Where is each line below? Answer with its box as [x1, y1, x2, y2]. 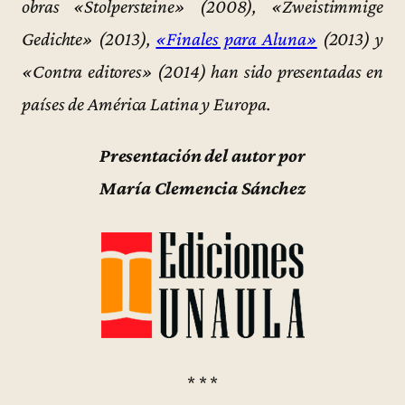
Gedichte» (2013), [22, 27, 156, 50]
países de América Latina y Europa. [22, 92, 271, 115]
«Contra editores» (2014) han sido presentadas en [22, 60, 383, 82]
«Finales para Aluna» [155, 27, 317, 50]
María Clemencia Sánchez [99, 177, 306, 200]
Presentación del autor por [99, 145, 306, 167]
